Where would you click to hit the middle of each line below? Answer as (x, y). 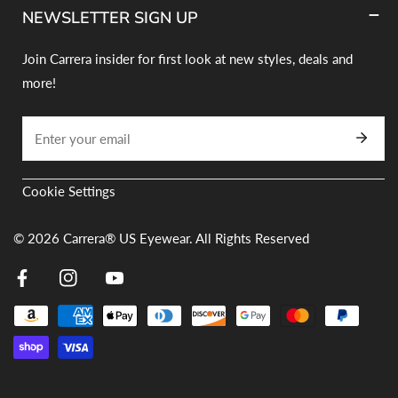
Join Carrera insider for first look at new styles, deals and (187, 58)
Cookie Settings (69, 191)
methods (38, 340)
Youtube (128, 291)
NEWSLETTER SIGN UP (110, 17)
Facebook (40, 291)
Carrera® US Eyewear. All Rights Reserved (186, 238)
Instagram (87, 291)
